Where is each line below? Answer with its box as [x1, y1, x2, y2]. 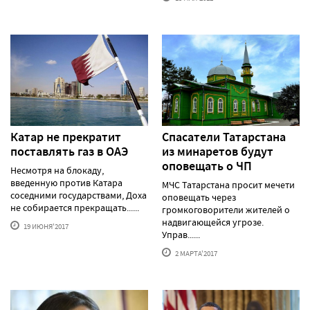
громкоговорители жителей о [162, 203, 290, 217]
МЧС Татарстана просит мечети [162, 179, 295, 192]
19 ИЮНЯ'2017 [22, 221, 69, 232]
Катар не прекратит [10, 129, 121, 146]
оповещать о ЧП [162, 158, 252, 175]
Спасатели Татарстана [162, 129, 286, 146]
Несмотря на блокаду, [10, 164, 104, 177]
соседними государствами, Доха [10, 189, 147, 202]
